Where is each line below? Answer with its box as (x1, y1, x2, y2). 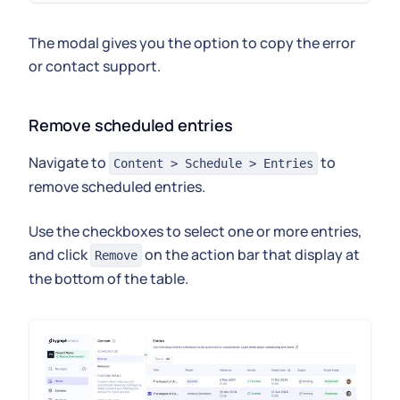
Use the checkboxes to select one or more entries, (29, 221, 362, 242)
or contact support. (29, 56, 161, 77)
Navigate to (29, 153, 109, 173)
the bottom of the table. (29, 269, 188, 289)
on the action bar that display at (142, 245, 360, 265)
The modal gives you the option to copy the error (29, 33, 355, 54)
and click (29, 245, 90, 265)
